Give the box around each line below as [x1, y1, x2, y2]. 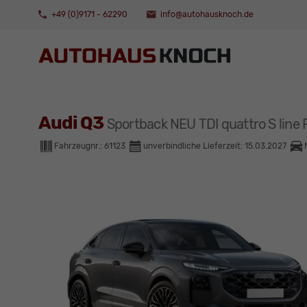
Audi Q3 [38, 112, 107, 134]
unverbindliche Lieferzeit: [143, 141, 245, 151]
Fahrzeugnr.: [54, 141, 104, 151]
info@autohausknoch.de [158, 9, 254, 19]
